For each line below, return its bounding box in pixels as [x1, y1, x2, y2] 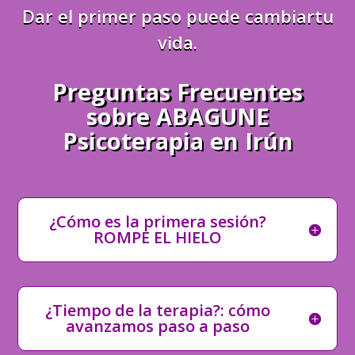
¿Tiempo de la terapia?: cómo [45, 300, 270, 321]
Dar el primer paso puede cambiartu [21, 4, 334, 28]
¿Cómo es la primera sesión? [49, 211, 266, 232]
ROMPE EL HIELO [94, 227, 222, 248]
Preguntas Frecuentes [52, 76, 303, 107]
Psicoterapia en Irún [62, 125, 293, 156]
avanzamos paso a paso [66, 315, 250, 337]
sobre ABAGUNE [86, 101, 269, 132]
